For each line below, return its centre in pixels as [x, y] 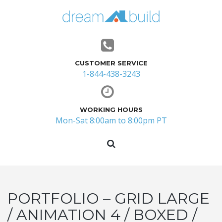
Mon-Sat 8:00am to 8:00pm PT [111, 121]
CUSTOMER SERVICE [111, 63]
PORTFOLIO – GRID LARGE [109, 199]
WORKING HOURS [111, 110]
